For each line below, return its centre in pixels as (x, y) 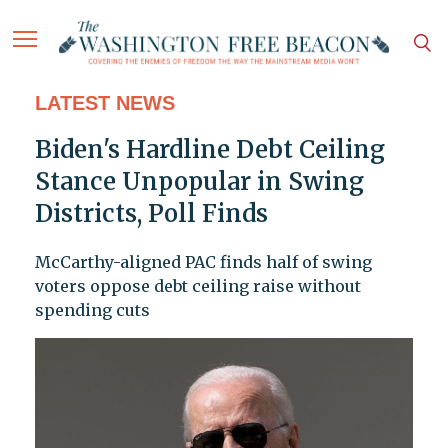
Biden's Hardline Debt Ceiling (209, 150)
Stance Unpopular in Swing (199, 182)
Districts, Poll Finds (151, 214)
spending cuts (92, 310)
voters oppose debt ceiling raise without (197, 286)
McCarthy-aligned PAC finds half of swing (203, 262)
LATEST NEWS (104, 103)
